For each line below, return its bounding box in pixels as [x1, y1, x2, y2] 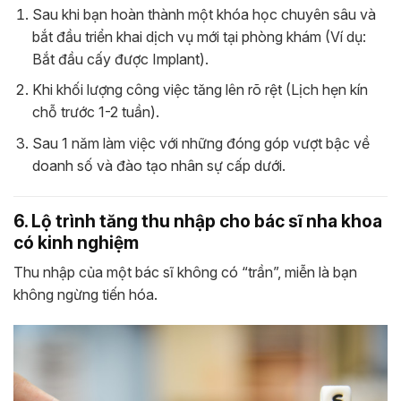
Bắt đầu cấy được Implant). [31, 49, 209, 68]
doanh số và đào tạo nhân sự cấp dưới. [31, 157, 286, 175]
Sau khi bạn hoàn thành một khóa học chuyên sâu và [31, 4, 376, 23]
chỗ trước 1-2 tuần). [31, 103, 159, 122]
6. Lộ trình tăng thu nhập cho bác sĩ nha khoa [13, 209, 382, 232]
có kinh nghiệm [13, 231, 139, 253]
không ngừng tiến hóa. [13, 286, 158, 304]
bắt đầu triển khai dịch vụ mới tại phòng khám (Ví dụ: [31, 27, 366, 46]
